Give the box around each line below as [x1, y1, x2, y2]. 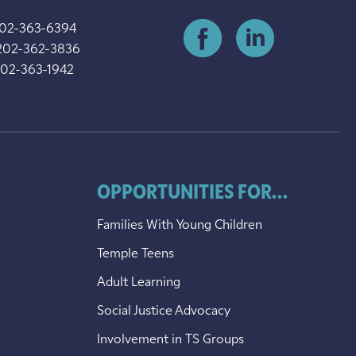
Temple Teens [97, 247, 174, 261]
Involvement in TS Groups [97, 333, 244, 346]
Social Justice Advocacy [97, 304, 230, 318]
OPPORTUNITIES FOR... [97, 184, 288, 203]
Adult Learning [97, 276, 180, 289]
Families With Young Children [97, 219, 262, 232]
